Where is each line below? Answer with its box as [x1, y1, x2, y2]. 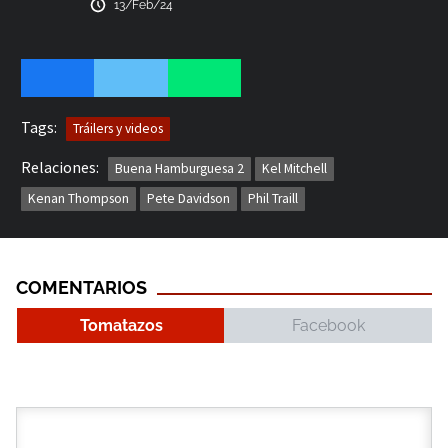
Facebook [291, 315, 365, 335]
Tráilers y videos [73, 119, 163, 137]
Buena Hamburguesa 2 [115, 159, 244, 177]
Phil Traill [248, 189, 298, 207]
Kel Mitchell [262, 159, 327, 177]
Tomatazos [79, 315, 163, 335]
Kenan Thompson [28, 189, 129, 207]
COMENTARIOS [16, 276, 147, 298]
